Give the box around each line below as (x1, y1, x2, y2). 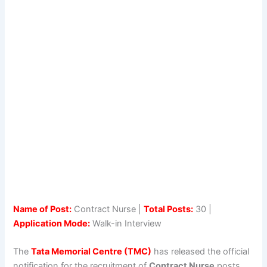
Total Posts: (144, 203, 194, 215)
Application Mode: (13, 218, 91, 229)
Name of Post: (13, 203, 72, 215)
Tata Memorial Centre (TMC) (31, 246, 152, 257)
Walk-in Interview (90, 218, 162, 229)
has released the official (151, 246, 250, 257)
